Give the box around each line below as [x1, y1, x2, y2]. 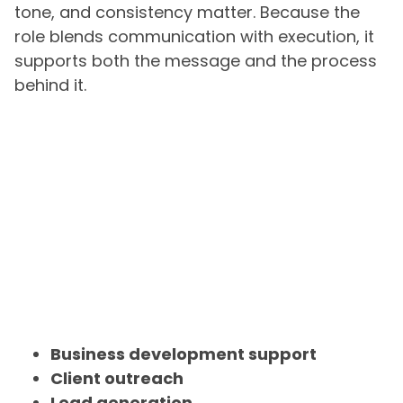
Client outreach [50, 367, 184, 390]
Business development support [50, 343, 317, 366]
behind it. [14, 74, 86, 96]
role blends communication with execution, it [14, 25, 374, 48]
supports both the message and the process [14, 49, 377, 72]
